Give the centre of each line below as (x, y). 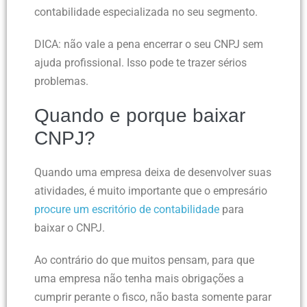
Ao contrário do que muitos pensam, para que (144, 260)
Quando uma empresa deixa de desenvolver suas (153, 173)
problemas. (61, 82)
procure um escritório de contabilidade (127, 210)
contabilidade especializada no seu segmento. (146, 12)
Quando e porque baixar (140, 116)
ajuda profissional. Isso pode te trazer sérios (140, 63)
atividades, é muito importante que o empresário (151, 191)
